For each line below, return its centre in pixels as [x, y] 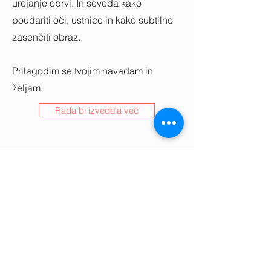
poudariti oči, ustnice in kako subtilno [93, 20]
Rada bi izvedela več [97, 110]
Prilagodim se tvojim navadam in [83, 71]
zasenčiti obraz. [46, 37]
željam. [28, 88]
